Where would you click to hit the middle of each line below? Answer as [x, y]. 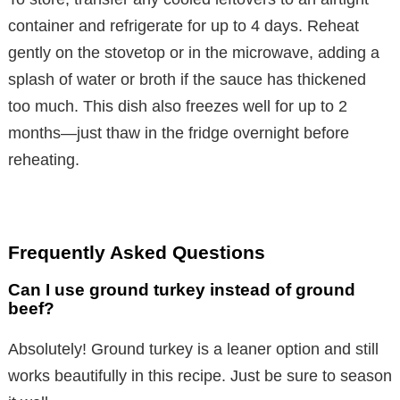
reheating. [44, 160]
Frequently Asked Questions [137, 253]
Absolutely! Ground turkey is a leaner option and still [193, 350]
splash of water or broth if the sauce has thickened [187, 80]
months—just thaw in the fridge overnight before [179, 133]
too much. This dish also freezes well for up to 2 [178, 107]
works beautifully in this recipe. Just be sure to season [200, 376]
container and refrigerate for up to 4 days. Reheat [183, 26]
